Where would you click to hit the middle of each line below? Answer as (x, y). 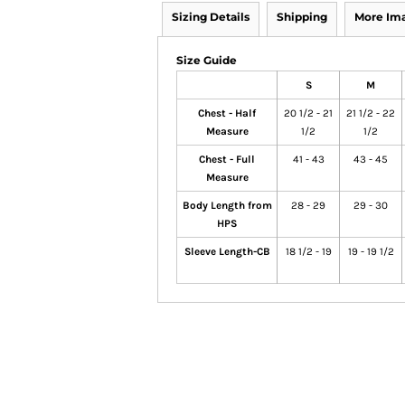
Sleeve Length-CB (227, 251)
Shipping (302, 17)
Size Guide (207, 60)
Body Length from (227, 205)
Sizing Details (211, 17)
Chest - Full (227, 159)
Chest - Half (227, 113)
